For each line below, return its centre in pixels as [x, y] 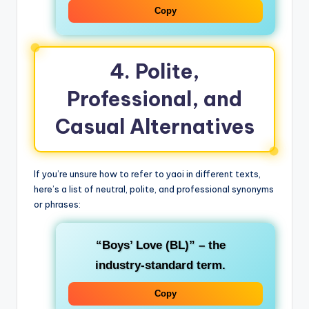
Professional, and [154, 99]
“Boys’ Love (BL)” [145, 245]
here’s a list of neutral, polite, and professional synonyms [154, 189]
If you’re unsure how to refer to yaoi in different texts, [147, 173]
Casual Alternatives [154, 126]
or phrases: [57, 204]
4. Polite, [154, 71]
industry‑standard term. [160, 265]
